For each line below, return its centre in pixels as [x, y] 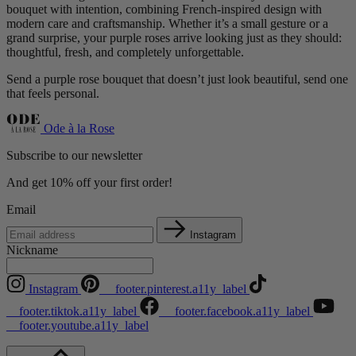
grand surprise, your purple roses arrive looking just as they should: [174, 38]
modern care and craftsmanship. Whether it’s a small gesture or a [167, 24]
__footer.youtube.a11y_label [77, 326]
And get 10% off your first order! [89, 183]
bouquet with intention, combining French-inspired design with [164, 10]
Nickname [32, 250]
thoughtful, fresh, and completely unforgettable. [125, 52]
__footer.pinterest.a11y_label [174, 289]
